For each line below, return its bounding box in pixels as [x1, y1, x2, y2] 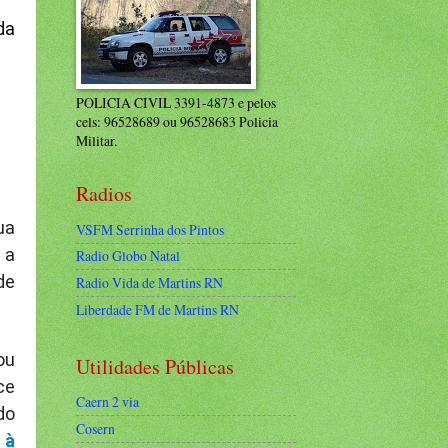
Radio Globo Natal [76, 246, 180, 266]
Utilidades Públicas [76, 352, 234, 380]
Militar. [76, 131, 117, 150]
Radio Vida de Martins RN [76, 273, 223, 293]
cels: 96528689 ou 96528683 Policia [76, 112, 278, 131]
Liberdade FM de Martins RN [76, 299, 239, 319]
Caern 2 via [76, 392, 139, 412]
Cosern [76, 419, 115, 439]
